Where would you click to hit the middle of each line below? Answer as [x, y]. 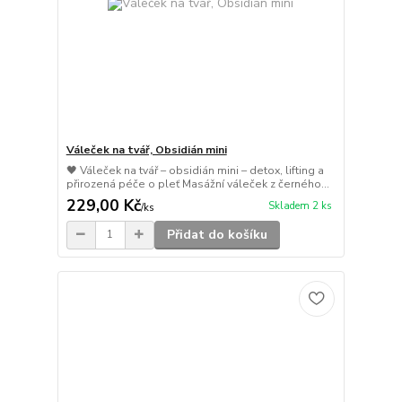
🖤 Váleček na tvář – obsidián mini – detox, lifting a [195, 170]
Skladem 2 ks [300, 205]
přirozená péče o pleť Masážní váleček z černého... [197, 184]
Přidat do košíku [217, 234]
